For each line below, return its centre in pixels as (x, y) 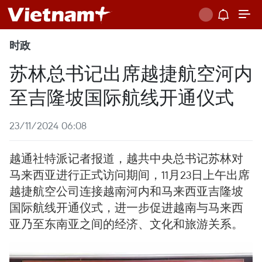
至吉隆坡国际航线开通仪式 (122, 96)
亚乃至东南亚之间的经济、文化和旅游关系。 (126, 224)
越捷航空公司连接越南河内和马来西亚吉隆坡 (126, 191)
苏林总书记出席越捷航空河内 (131, 72)
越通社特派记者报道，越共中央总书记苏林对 (126, 158)
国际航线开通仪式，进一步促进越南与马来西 (126, 207)
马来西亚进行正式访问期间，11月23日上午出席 (130, 175)
